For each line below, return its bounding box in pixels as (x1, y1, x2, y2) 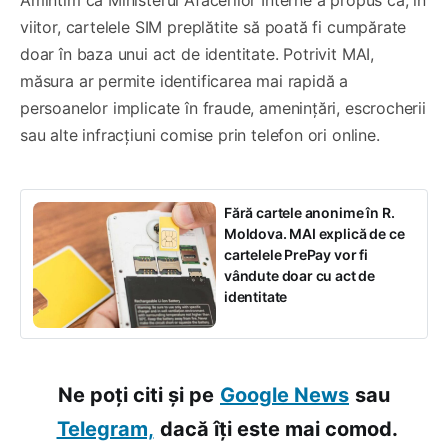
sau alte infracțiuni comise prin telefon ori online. (20, 124, 380, 145)
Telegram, (56, 416, 154, 441)
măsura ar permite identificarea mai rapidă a (20, 70, 349, 91)
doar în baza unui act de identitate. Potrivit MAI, (20, 43, 375, 64)
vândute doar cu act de (224, 266, 376, 284)
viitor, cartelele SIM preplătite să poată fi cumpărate (20, 16, 407, 37)
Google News (220, 382, 349, 407)
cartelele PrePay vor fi (224, 245, 368, 263)
